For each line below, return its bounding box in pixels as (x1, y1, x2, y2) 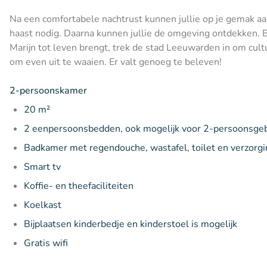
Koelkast (24, 198, 61, 212)
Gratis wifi (24, 236, 68, 250)
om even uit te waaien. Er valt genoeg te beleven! (10, 55, 222, 69)
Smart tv (24, 160, 61, 173)
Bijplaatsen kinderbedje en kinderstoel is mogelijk (24, 217, 237, 231)
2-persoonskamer (10, 83, 87, 97)
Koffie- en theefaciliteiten (24, 179, 133, 193)
